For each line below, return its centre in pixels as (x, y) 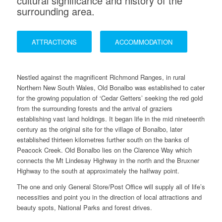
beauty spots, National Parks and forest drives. (84, 208)
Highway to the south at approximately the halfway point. (98, 171)
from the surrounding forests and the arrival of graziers (94, 109)
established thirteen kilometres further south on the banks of (103, 140)
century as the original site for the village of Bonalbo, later (99, 129)
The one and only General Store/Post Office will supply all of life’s (111, 187)
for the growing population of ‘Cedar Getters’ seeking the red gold (110, 98)
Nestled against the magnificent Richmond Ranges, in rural (101, 77)
